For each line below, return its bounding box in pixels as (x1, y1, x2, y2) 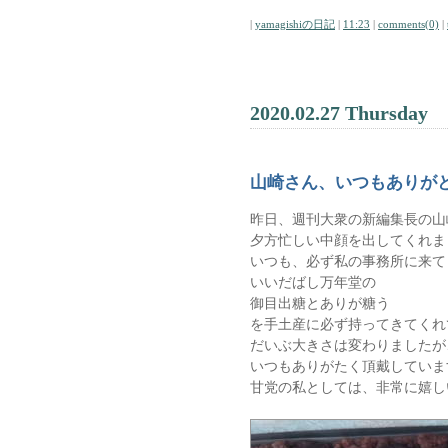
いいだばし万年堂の (250, 274, 376, 290)
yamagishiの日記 (255, 18, 335, 30)
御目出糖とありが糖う (250, 295, 404, 311)
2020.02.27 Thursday (250, 102, 428, 124)
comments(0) (378, 18, 439, 30)
